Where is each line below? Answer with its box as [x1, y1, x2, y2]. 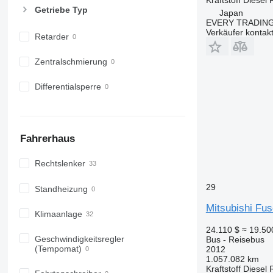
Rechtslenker [34, 158, 85, 169]
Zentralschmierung [34, 57, 107, 67]
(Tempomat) [34, 243, 82, 253]
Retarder [34, 32, 69, 42]
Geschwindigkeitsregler [34, 233, 124, 244]
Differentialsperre [34, 82, 101, 92]
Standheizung [34, 183, 88, 194]
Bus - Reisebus [205, 234, 264, 244]
